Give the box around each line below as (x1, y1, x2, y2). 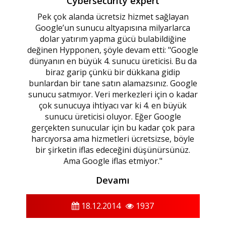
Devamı (96, 174, 130, 187)
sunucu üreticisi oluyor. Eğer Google (44, 111, 181, 123)
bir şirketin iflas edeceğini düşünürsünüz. (35, 144, 191, 156)
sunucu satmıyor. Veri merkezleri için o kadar (28, 89, 198, 100)
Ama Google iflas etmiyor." (63, 155, 162, 167)
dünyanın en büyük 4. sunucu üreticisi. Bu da (29, 55, 197, 67)
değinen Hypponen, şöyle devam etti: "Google (27, 44, 199, 56)
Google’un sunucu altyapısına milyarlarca (35, 22, 191, 34)
